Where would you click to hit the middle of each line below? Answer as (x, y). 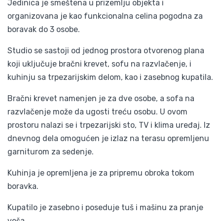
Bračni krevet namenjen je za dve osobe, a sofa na (101, 98)
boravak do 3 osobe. (44, 29)
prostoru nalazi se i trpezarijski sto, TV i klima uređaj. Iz (109, 125)
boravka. (23, 186)
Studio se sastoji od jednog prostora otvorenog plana (106, 50)
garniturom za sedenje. (51, 151)
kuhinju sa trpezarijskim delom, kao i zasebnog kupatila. (110, 77)
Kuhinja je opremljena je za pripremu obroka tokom (101, 173)
